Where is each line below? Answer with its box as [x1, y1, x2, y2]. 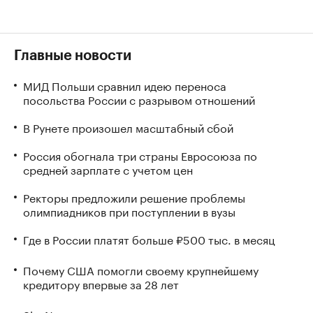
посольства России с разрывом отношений [23, 90, 255, 108]
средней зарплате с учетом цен [23, 160, 193, 177]
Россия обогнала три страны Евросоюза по [23, 146, 257, 163]
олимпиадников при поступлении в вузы [23, 202, 235, 219]
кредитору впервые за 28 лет [23, 274, 179, 292]
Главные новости [14, 49, 131, 63]
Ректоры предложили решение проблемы [23, 188, 245, 205]
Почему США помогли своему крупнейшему [23, 260, 259, 278]
